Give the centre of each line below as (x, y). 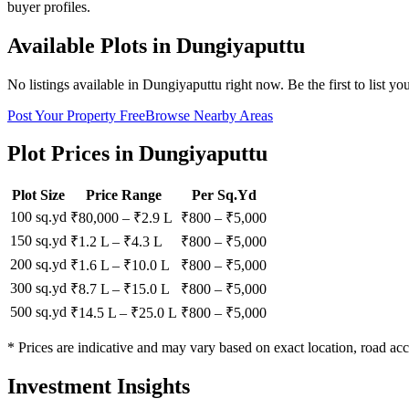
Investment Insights (99, 387)
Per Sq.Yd (224, 195)
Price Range (124, 195)
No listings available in (75, 84)
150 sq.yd (38, 241)
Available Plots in (92, 45)
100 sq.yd (38, 217)
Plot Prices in (73, 154)
